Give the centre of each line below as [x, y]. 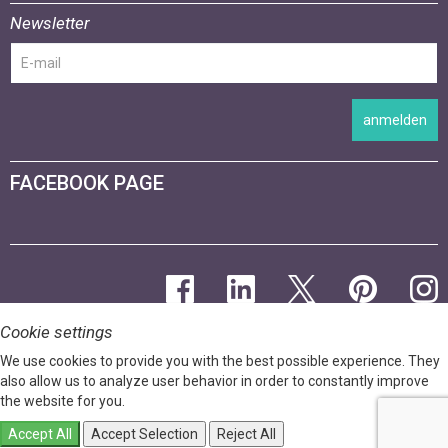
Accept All [40, 434]
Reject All [246, 434]
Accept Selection [144, 434]
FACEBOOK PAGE [87, 183]
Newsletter [50, 23]
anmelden [395, 120]
